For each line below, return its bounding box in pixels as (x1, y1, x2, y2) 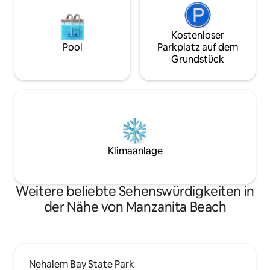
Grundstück (171, 53, 224, 66)
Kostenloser (171, 29, 224, 42)
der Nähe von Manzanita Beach (43, 198, 227, 216)
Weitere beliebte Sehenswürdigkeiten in (16, 183, 254, 201)
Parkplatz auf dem (157, 41, 238, 54)
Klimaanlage (107, 145, 163, 158)
